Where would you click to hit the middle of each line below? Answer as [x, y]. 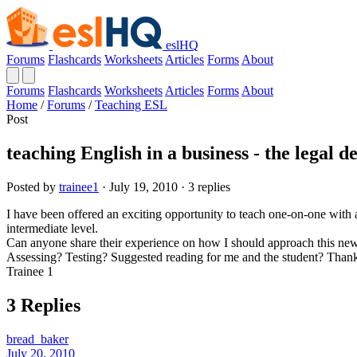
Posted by [33, 186]
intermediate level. [52, 228]
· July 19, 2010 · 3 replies [165, 186]
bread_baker [37, 339]
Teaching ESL [131, 105]
